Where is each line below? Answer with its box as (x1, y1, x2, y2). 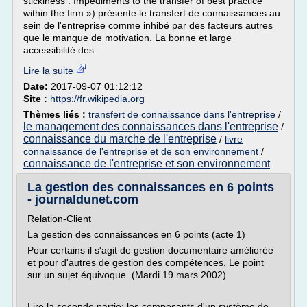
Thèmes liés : (23, 109, 88, 120)
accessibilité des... (23, 45, 102, 56)
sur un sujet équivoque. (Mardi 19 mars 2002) (27, 269, 226, 280)
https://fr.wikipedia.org (50, 93, 145, 104)
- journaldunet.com (27, 193, 138, 206)
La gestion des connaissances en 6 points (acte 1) (27, 229, 245, 240)
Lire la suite (23, 65, 76, 76)
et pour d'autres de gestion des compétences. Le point (27, 257, 264, 268)
